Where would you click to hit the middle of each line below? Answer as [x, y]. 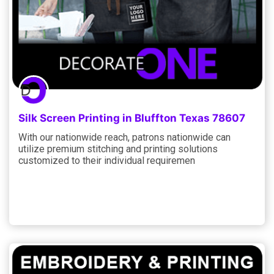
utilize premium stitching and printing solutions [118, 149]
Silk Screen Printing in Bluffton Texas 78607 [132, 118]
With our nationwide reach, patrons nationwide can [124, 137]
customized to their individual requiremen [107, 160]
